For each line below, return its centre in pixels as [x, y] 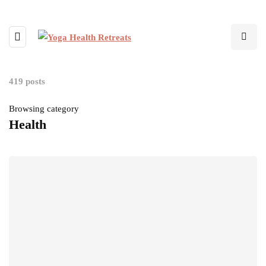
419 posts [27, 81]
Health [28, 124]
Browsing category [44, 109]
